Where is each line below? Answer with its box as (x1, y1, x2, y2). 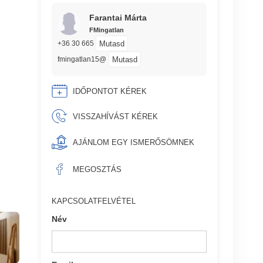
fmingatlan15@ (57, 55, 106, 63)
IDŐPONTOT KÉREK (72, 86, 147, 96)
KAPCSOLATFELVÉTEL (52, 196, 136, 205)
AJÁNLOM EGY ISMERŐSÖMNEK (72, 137, 194, 147)
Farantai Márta (89, 12, 147, 22)
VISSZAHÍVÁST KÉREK (72, 112, 158, 121)
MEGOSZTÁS (72, 164, 122, 174)
